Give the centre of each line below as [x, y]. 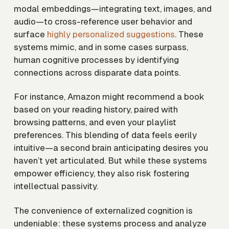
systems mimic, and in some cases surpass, [101, 47]
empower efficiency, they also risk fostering [101, 174]
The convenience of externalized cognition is [103, 210]
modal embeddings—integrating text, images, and [113, 8]
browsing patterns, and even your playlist [95, 122]
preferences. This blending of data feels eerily [105, 135]
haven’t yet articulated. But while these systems [110, 161]
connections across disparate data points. [97, 72]
